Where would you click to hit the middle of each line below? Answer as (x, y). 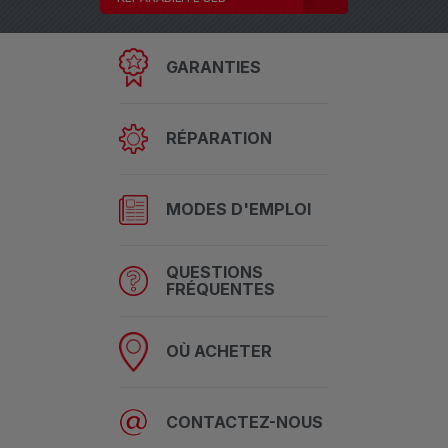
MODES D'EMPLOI (238, 209)
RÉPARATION (219, 138)
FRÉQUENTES (220, 289)
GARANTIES (213, 67)
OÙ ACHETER (219, 351)
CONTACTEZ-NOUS (244, 422)
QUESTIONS (214, 272)
